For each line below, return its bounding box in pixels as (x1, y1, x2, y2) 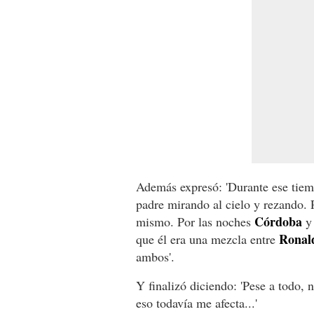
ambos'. (136, 247, 175, 265)
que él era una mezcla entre (136, 230, 279, 247)
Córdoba (254, 212, 302, 231)
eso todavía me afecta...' (136, 294, 257, 311)
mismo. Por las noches (136, 212, 254, 230)
